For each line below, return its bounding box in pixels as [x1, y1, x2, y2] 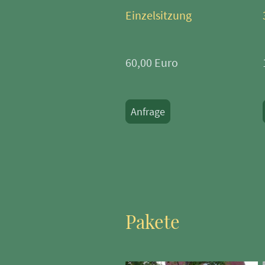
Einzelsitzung [125, 8, 192, 23]
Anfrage [131, 104, 165, 118]
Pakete [125, 208, 180, 234]
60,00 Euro [125, 55, 178, 70]
